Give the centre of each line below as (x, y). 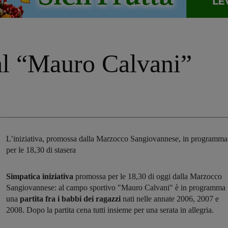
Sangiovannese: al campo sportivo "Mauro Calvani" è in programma (116, 188)
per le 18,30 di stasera (41, 150)
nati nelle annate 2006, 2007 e (171, 199)
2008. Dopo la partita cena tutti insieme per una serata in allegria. (110, 210)
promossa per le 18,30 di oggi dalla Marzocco (148, 177)
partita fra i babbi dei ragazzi (70, 199)
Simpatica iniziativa (40, 177)
